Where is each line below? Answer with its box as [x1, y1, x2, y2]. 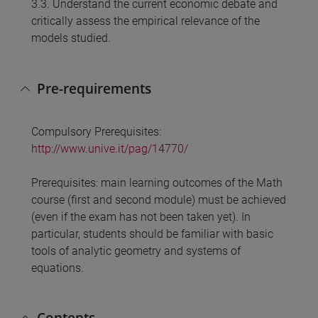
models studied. [31, 31, 111, 45]
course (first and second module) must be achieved [31, 192, 286, 207]
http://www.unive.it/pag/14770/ [31, 141, 188, 155]
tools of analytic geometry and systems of [31, 243, 241, 258]
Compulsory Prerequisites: [31, 124, 161, 138]
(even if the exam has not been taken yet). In [31, 209, 251, 224]
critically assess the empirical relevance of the [31, 14, 260, 28]
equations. [31, 261, 84, 275]
